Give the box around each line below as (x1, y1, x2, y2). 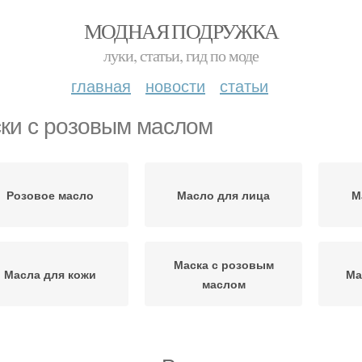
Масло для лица (177, 187, 270, 203)
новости (145, 74, 205, 97)
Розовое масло (6, 187, 94, 203)
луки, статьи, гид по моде (103, 44, 259, 66)
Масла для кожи (3, 266, 96, 282)
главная (71, 74, 131, 97)
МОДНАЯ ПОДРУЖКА (83, 17, 279, 44)
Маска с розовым (173, 256, 274, 272)
